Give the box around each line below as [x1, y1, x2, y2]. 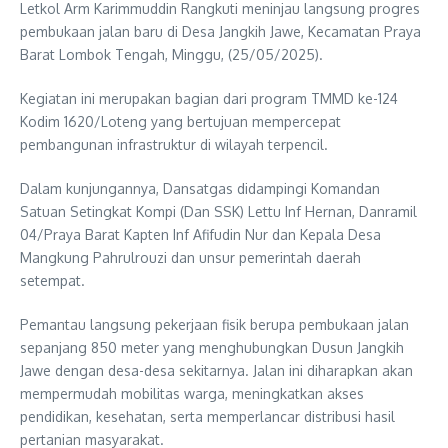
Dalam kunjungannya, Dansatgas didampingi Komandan [20, 179, 380, 197]
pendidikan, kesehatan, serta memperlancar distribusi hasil [20, 407, 395, 425]
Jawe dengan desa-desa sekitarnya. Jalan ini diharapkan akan [20, 361, 413, 379]
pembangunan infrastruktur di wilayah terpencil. [20, 135, 328, 153]
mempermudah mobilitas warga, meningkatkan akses [20, 384, 364, 402]
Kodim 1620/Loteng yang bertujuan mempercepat [20, 112, 341, 130]
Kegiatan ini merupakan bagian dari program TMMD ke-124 [20, 89, 398, 107]
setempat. [20, 271, 85, 289]
